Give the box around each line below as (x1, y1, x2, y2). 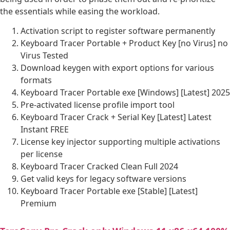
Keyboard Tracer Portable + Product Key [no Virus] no (21, 37, 228, 49)
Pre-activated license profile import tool (21, 99, 175, 111)
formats (21, 74, 52, 86)
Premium (21, 198, 56, 209)
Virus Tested (21, 50, 68, 62)
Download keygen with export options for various (21, 62, 214, 74)
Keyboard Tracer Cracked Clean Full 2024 (21, 161, 178, 172)
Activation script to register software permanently (21, 25, 215, 37)
